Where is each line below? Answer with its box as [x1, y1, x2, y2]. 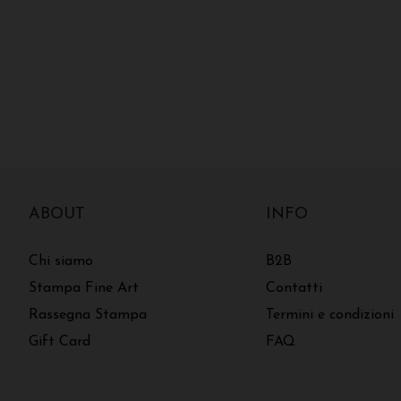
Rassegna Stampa [29, 308, 147, 323]
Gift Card [29, 335, 90, 350]
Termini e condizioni [265, 308, 394, 323]
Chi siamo [29, 254, 93, 269]
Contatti [265, 281, 322, 296]
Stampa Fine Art [29, 281, 139, 296]
